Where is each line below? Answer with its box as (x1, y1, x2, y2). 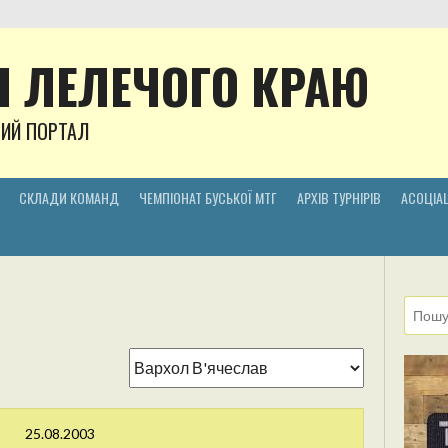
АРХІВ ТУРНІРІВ (297, 186, 381, 208)
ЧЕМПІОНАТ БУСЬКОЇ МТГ (139, 186, 277, 208)
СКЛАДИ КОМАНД (19, 186, 119, 208)
